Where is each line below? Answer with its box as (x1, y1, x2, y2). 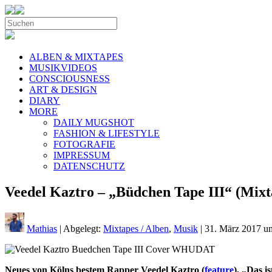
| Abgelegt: (57, 223, 103, 234)
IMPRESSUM (53, 150, 110, 160)
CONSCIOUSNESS (29, 73, 110, 84)
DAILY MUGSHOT (53, 117, 134, 127)
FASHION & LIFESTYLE (53, 128, 160, 138)
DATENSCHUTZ (53, 161, 125, 171)
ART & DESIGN (29, 84, 97, 95)
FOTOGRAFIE (53, 139, 115, 149)
